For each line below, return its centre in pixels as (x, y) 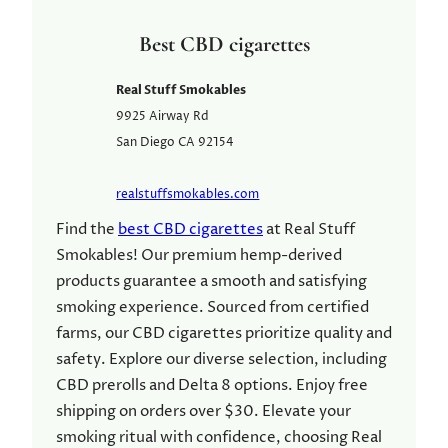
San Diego (146, 143)
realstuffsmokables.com (188, 195)
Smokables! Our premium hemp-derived (199, 256)
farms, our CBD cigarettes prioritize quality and (224, 334)
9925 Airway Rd (163, 117)
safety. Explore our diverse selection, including (221, 360)
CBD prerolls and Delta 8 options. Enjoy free (212, 386)
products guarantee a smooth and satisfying (211, 282)
